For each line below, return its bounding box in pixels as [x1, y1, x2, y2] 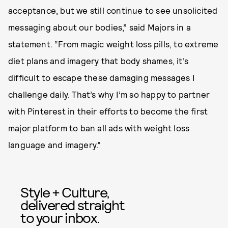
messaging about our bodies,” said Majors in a [8, 22, 191, 32]
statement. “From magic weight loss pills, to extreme [8, 39, 219, 49]
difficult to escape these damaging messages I [8, 72, 195, 82]
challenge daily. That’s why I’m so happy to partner [8, 89, 210, 99]
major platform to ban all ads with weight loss [8, 123, 190, 133]
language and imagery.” [8, 139, 101, 150]
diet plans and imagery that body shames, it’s [8, 55, 189, 66]
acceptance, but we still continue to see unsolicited [8, 5, 218, 15]
